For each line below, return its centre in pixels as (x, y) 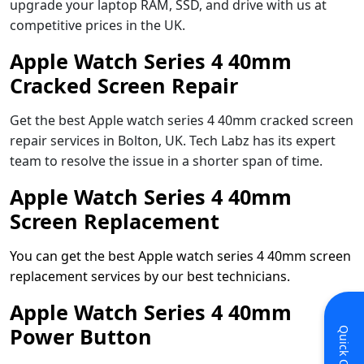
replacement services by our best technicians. (150, 276)
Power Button (81, 336)
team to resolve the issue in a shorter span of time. (168, 160)
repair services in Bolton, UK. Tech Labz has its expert (173, 140)
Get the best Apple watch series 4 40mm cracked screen (182, 120)
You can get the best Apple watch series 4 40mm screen (180, 256)
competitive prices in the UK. (97, 25)
